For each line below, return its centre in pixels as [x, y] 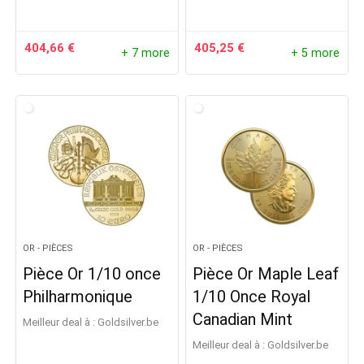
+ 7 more [145, 53]
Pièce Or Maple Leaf [266, 274]
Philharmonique [78, 297]
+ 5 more [315, 53]
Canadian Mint [243, 319]
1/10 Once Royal [252, 297]
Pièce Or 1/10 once [92, 274]
